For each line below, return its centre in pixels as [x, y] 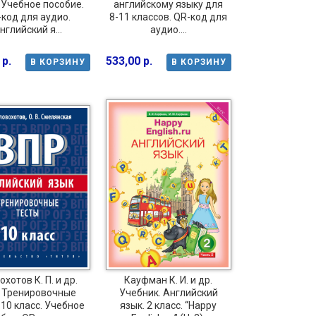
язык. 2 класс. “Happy [168, 306]
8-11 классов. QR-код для [168, 17]
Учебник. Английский [168, 293]
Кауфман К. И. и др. [168, 280]
